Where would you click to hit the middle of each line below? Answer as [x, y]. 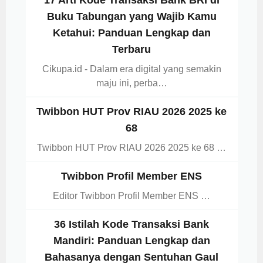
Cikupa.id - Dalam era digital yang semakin [131, 69]
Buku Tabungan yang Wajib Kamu [131, 17]
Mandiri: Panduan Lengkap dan [131, 241]
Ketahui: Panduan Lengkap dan [131, 33]
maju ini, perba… [131, 83]
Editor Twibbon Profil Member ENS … [131, 196]
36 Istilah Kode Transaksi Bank [131, 225]
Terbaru [131, 50]
